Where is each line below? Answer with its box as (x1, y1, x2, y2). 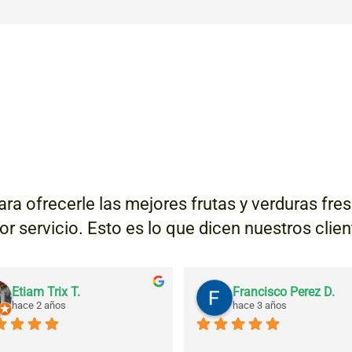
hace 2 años (12, 299, 66, 312)
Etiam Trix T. (12, 284, 80, 300)
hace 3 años (233, 299, 287, 312)
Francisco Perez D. (233, 284, 335, 300)
